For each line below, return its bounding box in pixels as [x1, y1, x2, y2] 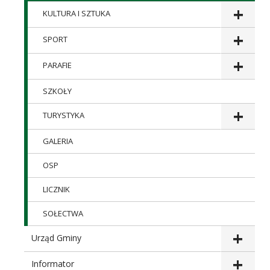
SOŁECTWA [43, 208, 83, 219]
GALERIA [43, 136, 73, 147]
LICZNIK [43, 184, 70, 195]
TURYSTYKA [43, 110, 84, 121]
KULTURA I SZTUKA [43, 8, 110, 19]
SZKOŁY [43, 86, 72, 97]
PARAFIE [43, 60, 72, 71]
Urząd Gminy [31, 232, 81, 244]
